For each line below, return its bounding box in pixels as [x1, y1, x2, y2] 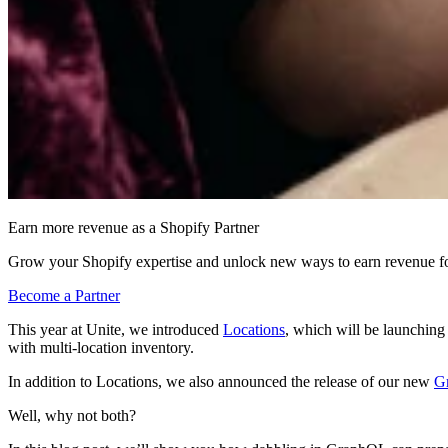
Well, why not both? [8, 407, 136, 425]
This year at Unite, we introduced [8, 321, 223, 339]
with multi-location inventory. [8, 339, 194, 357]
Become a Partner [8, 287, 120, 305]
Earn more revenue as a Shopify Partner [8, 219, 259, 237]
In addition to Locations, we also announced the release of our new [8, 373, 434, 391]
